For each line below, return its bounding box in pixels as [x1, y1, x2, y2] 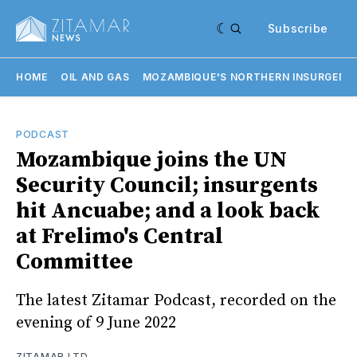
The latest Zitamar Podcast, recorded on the [16, 290, 336, 311]
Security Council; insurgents [16, 171, 318, 199]
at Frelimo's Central [16, 222, 223, 250]
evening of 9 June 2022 [16, 312, 176, 333]
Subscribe [267, 22, 328, 35]
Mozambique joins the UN [16, 146, 287, 174]
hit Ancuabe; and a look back [16, 197, 320, 225]
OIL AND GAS [60, 71, 130, 83]
